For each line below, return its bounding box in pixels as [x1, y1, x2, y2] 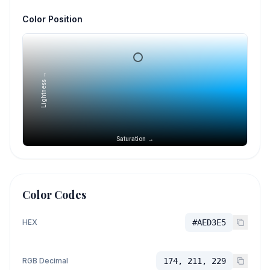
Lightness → [40, 72, 47, 108]
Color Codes [22, 187, 86, 202]
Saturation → [116, 135, 154, 142]
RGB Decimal [22, 256, 68, 265]
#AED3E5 [192, 218, 226, 227]
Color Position [22, 14, 83, 24]
